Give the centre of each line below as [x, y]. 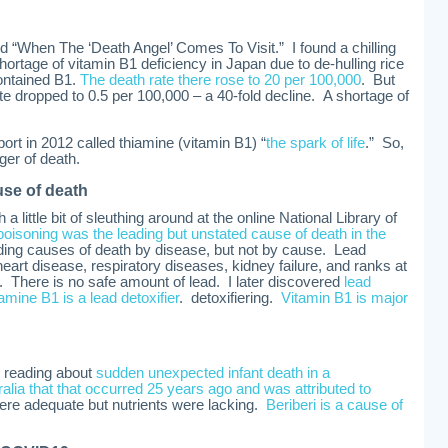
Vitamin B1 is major [344, 298]
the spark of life [315, 143]
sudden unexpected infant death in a [213, 373]
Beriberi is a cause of [334, 405]
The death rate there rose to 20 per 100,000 [220, 80]
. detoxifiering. [230, 298]
